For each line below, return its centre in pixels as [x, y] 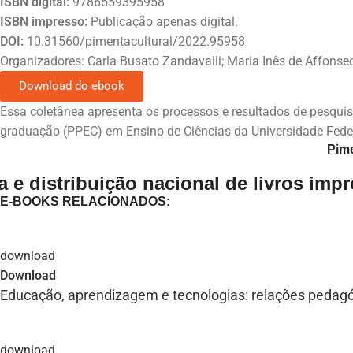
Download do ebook [72, 86]
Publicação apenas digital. [164, 22]
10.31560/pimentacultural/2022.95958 [136, 41]
